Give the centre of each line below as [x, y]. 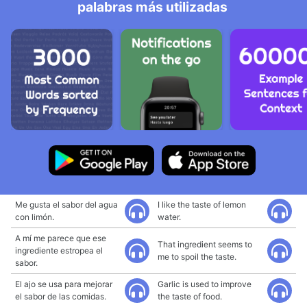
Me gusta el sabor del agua [66, 205]
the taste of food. [190, 296]
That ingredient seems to [205, 244]
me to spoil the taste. [197, 257]
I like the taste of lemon [202, 205]
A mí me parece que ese [61, 238]
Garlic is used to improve [205, 284]
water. [169, 217]
